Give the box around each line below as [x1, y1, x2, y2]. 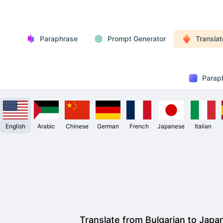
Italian [195, 122, 212, 130]
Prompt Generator [108, 34, 166, 43]
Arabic [37, 122, 55, 130]
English [5, 122, 25, 130]
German [97, 122, 119, 130]
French [129, 122, 149, 130]
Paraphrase [40, 34, 78, 43]
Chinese [66, 122, 89, 130]
